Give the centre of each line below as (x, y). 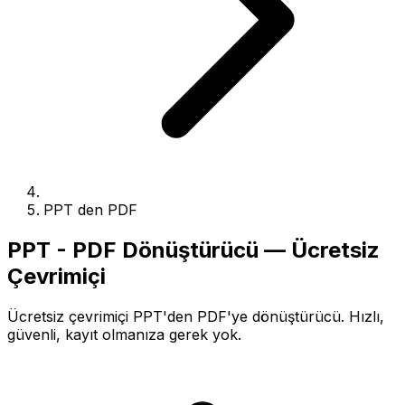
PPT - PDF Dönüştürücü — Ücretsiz (193, 250)
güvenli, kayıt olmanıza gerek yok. (124, 334)
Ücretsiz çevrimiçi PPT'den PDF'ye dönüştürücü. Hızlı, (196, 316)
